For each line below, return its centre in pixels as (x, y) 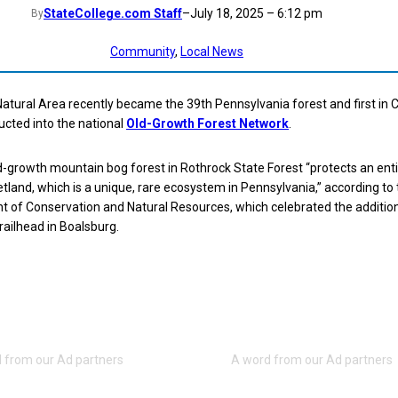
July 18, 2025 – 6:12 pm (256, 13)
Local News (212, 52)
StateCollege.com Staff (113, 13)
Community (143, 52)
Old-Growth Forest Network (207, 124)
